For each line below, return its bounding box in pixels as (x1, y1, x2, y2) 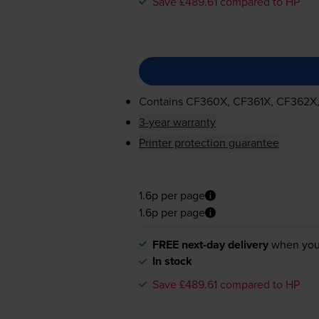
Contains (138, 93, 186, 110)
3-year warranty (138, 114, 216, 130)
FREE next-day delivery (152, 236, 268, 253)
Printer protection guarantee (138, 135, 279, 151)
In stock (152, 252, 192, 269)
